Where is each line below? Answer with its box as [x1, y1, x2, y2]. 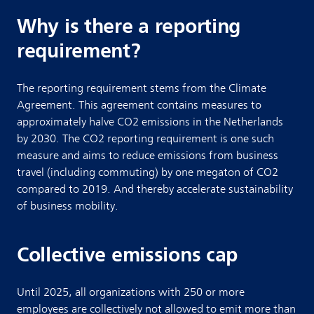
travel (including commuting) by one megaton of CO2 [17, 166, 278, 179]
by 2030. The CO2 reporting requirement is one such [17, 132, 274, 146]
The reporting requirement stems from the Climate [17, 82, 266, 95]
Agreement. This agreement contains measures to [17, 99, 261, 112]
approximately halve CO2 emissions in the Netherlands [17, 116, 283, 129]
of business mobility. [17, 200, 118, 213]
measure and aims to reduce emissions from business [17, 149, 278, 163]
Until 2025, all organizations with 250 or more [17, 286, 245, 299]
